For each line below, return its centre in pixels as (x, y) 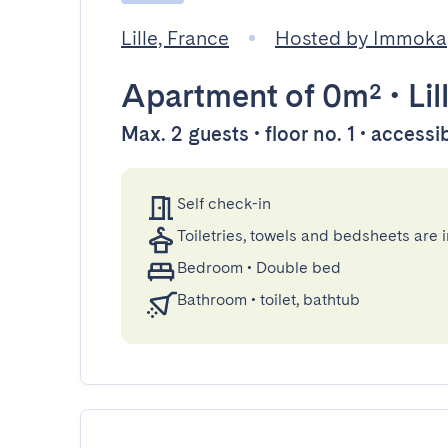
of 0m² (330, 95)
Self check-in (224, 203)
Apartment (199, 95)
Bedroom (210, 267)
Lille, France (175, 38)
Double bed (298, 267)
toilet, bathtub (310, 299)
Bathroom (212, 299)
